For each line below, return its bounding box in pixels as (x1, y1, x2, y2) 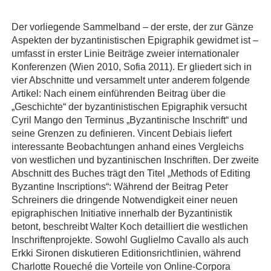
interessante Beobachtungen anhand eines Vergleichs (11, 141, 244, 152)
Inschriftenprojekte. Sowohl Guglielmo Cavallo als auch (11, 234, 249, 246)
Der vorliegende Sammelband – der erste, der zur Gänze (11, 21, 253, 33)
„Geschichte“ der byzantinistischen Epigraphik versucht (11, 101, 247, 113)
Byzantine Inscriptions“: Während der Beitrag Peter (11, 181, 228, 192)
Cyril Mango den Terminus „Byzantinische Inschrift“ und (11, 114, 247, 126)
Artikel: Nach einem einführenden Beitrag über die (11, 88, 226, 99)
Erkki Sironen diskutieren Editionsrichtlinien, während (11, 247, 241, 259)
